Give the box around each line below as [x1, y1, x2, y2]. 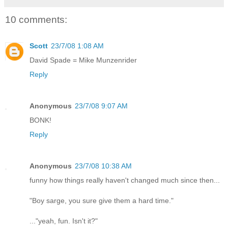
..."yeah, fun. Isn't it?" [30, 217, 98, 225]
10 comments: [5, 14, 67, 25]
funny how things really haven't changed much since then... [30, 176, 220, 185]
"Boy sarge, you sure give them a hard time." [30, 196, 174, 205]
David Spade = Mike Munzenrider [30, 56, 137, 65]
